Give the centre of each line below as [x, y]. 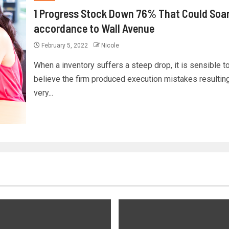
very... [43, 93]
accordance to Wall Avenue [94, 28]
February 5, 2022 [64, 45]
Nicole [110, 45]
